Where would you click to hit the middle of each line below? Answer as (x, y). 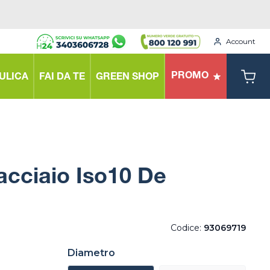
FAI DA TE (62, 77)
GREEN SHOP (127, 77)
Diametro (91, 253)
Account (241, 41)
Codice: (187, 228)
